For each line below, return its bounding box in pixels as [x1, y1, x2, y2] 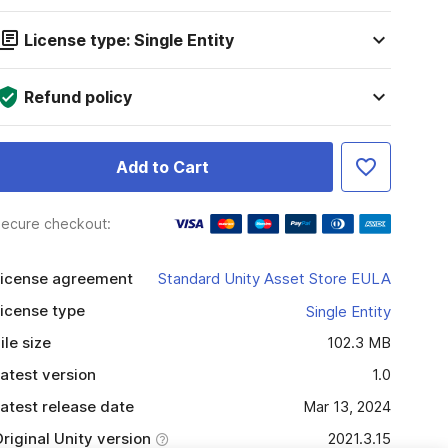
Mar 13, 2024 [302, 397, 391, 416]
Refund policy [23, 87, 132, 107]
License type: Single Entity [23, 30, 234, 50]
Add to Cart [115, 157, 209, 177]
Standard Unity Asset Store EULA [157, 269, 391, 288]
